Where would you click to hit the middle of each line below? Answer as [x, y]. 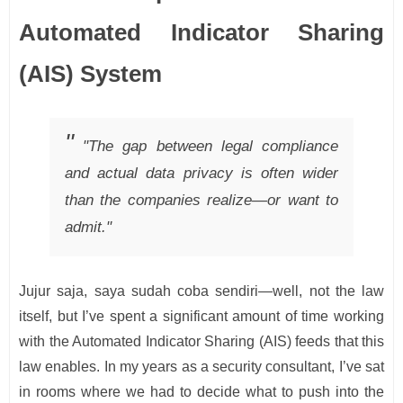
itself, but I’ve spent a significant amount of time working [201, 317]
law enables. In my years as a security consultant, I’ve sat [201, 367]
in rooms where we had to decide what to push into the [201, 392]
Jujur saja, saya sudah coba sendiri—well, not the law [201, 291]
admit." [88, 227]
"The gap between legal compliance [210, 146]
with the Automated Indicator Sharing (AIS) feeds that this [201, 342]
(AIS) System [90, 74]
